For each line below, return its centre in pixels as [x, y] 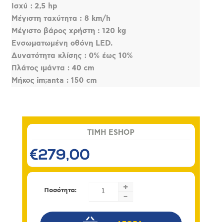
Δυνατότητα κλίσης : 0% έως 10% [72, 55]
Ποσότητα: [60, 190]
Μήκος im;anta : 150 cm [54, 80]
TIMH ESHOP [111, 132]
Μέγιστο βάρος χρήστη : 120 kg [69, 31]
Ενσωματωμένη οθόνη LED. [62, 43]
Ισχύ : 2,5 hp [35, 6]
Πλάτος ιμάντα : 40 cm [53, 68]
